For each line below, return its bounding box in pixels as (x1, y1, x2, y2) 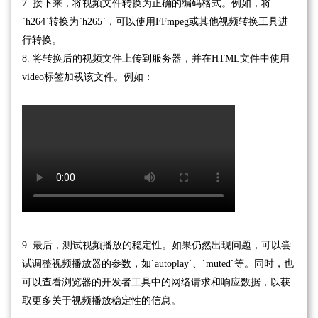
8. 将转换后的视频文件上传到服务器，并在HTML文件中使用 (22, 53, 290, 64)
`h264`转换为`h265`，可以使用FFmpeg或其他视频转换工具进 (22, 16, 288, 27)
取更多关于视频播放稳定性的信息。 (22, 295, 181, 306)
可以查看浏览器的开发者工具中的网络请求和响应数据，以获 (22, 276, 290, 287)
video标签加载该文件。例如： (22, 71, 153, 82)
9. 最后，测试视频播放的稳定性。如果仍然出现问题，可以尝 (22, 239, 291, 251)
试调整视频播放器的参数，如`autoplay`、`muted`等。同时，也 (22, 258, 294, 269)
